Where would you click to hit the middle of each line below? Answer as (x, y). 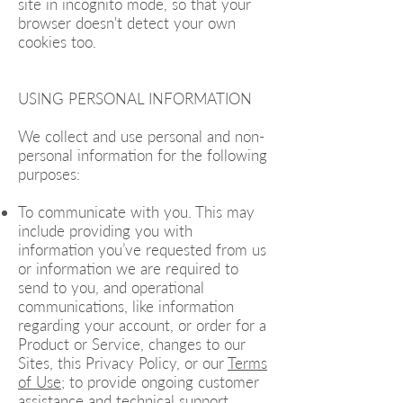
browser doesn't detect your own (127, 23)
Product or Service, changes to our (132, 344)
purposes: (49, 174)
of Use (40, 382)
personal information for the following (143, 155)
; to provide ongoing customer (160, 382)
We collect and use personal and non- (141, 136)
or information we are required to (128, 269)
